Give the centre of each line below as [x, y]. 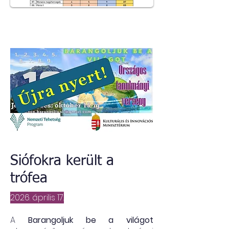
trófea [29, 178]
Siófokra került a [62, 161]
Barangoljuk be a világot [90, 220]
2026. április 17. [37, 198]
